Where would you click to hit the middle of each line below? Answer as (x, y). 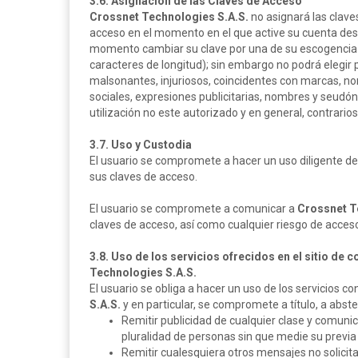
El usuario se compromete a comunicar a (193, 209)
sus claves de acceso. (143, 177)
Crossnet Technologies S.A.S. (169, 17)
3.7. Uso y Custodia (141, 145)
